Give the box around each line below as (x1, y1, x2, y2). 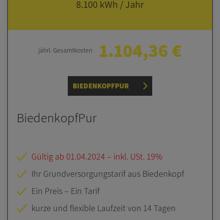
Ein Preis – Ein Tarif (31, 185, 100, 197)
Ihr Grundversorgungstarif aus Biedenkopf (31, 168, 184, 180)
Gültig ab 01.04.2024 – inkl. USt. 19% (31, 151, 162, 163)
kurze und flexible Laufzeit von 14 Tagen (31, 202, 176, 214)
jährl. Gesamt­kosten (38, 46, 92, 55)
